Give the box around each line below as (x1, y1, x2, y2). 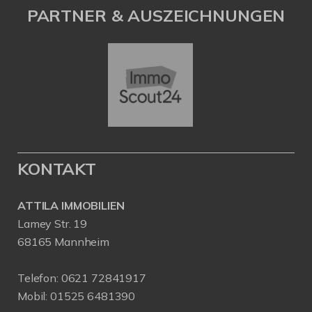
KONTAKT (17, 158, 96, 180)
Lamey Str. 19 (17, 217, 88, 231)
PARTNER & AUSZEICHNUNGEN (26, 5, 286, 26)
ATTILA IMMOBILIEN (17, 198, 125, 213)
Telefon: (17, 271, 61, 286)
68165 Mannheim (17, 235, 109, 249)
